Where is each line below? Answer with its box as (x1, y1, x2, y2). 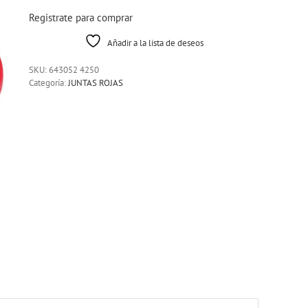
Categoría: (29, 77, 68, 89)
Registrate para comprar (29, 11, 133, 24)
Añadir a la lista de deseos (107, 37, 203, 49)
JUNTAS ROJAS (68, 77, 123, 89)
